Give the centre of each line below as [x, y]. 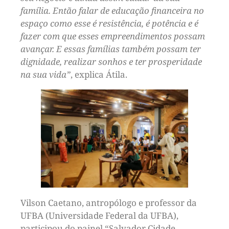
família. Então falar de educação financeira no [112, 10]
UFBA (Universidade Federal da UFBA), [99, 215]
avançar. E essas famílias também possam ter [111, 49]
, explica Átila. [99, 74]
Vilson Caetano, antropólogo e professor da [109, 202]
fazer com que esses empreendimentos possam [113, 36]
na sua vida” [45, 74]
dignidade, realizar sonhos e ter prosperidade [111, 61]
